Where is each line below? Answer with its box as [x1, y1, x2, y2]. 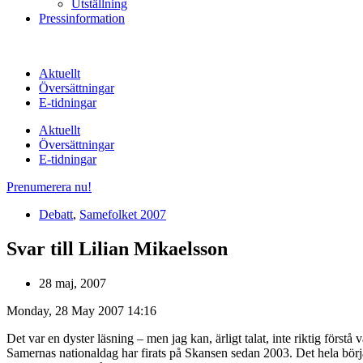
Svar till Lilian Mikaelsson [6, 237, 228, 259]
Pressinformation [39, 11, 125, 25]
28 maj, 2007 [39, 275, 106, 290]
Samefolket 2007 [79, 207, 166, 221]
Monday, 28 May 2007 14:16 [6, 303, 156, 318]
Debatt [39, 207, 73, 221]
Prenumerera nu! [6, 180, 92, 194]
